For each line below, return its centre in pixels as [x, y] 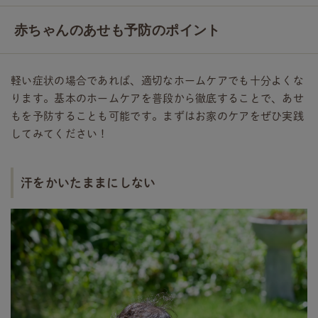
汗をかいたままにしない [88, 183]
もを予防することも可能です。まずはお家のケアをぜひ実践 [158, 116]
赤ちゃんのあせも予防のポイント [117, 30]
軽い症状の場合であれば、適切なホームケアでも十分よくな [158, 81]
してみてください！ [60, 134]
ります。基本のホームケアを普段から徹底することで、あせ [158, 99]
